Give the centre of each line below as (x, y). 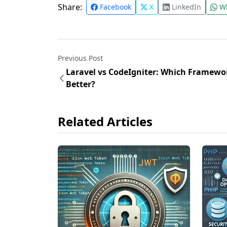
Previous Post (80, 58)
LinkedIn (185, 7)
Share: (70, 7)
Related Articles (105, 121)
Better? (81, 84)
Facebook (115, 7)
